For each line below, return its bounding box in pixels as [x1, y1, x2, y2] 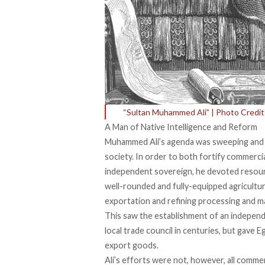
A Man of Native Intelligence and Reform [105, 121, 257, 132]
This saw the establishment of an [105, 210, 231, 221]
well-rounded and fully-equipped [105, 180, 229, 191]
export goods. [105, 240, 159, 250]
